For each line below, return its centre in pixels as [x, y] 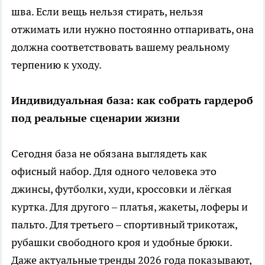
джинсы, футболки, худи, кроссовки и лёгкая [122, 189]
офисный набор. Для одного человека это [114, 172]
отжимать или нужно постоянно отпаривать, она [132, 30]
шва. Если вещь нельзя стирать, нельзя [107, 12]
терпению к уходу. [56, 65]
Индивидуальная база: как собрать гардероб [132, 101]
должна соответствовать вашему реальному [120, 47]
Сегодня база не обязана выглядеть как [109, 154]
